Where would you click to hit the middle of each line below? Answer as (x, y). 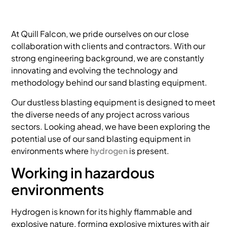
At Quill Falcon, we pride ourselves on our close (100, 34)
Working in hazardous (83, 173)
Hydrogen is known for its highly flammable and (102, 212)
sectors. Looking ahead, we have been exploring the (111, 126)
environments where (51, 150)
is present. (149, 150)
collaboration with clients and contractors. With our (108, 46)
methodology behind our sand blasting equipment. (109, 83)
